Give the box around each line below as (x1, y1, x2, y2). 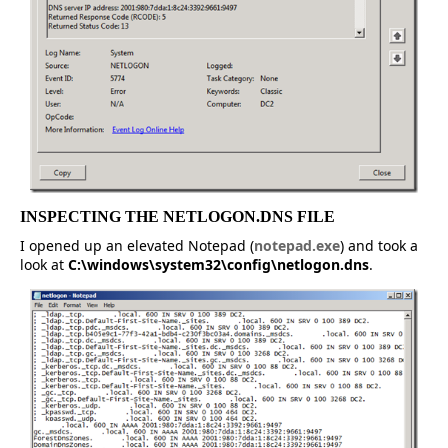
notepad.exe (254, 235, 340, 255)
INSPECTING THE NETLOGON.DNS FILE (20, 207, 335, 225)
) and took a (340, 235, 418, 255)
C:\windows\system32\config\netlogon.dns (68, 254, 369, 274)
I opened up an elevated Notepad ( (20, 235, 254, 255)
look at (20, 254, 68, 274)
